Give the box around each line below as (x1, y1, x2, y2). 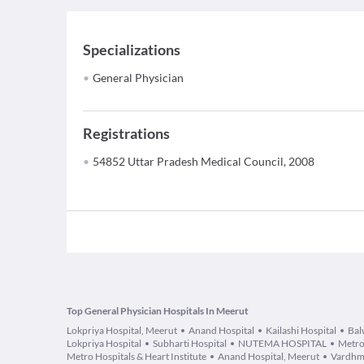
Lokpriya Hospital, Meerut (67, 324, 177, 336)
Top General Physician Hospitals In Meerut (67, 305, 249, 317)
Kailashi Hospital (266, 324, 336, 336)
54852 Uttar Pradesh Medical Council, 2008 (93, 154, 314, 168)
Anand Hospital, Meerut (218, 350, 319, 362)
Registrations (83, 124, 170, 142)
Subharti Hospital (153, 337, 227, 349)
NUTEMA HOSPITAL (238, 337, 327, 349)
